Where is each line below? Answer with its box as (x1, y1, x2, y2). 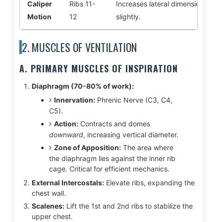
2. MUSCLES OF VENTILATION (21, 39, 137, 55)
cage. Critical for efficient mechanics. (49, 165, 169, 173)
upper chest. (31, 212, 73, 221)
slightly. (115, 12, 141, 21)
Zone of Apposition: (54, 143, 121, 152)
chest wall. (31, 189, 66, 197)
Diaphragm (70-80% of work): (31, 82, 134, 90)
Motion (27, 12, 52, 21)
